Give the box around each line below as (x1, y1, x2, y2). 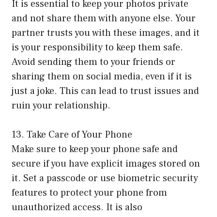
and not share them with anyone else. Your (12, 12, 196, 25)
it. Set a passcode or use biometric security (12, 171, 198, 185)
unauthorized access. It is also (12, 201, 142, 214)
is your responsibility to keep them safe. (12, 41, 183, 54)
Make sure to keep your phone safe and (12, 142, 178, 155)
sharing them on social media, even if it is (12, 70, 192, 83)
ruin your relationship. (12, 99, 110, 112)
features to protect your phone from (12, 186, 167, 199)
